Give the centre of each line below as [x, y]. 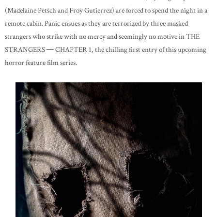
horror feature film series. [41, 63]
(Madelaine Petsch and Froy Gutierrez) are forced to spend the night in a [106, 11]
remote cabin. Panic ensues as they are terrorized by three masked [96, 24]
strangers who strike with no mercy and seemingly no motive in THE [102, 37]
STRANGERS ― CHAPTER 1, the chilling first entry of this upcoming [106, 50]
